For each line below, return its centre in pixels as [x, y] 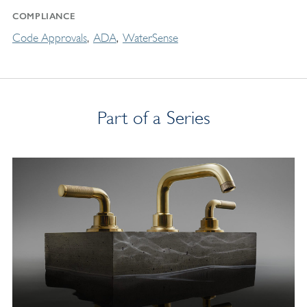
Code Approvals [49, 38]
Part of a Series [153, 118]
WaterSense [150, 38]
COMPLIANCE [44, 16]
